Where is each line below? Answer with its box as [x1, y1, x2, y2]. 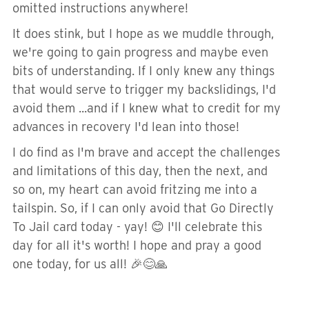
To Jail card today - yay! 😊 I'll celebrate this [12, 219, 262, 234]
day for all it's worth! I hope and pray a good [12, 238, 261, 252]
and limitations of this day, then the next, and [12, 163, 268, 178]
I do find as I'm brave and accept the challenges [12, 145, 280, 159]
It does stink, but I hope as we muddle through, [12, 26, 274, 41]
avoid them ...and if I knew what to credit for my [12, 101, 281, 115]
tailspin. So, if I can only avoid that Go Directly [12, 201, 274, 215]
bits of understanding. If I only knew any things [12, 63, 275, 78]
